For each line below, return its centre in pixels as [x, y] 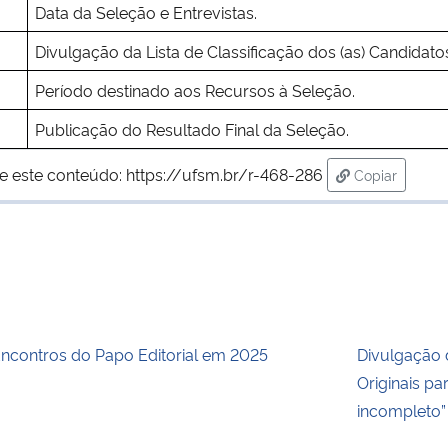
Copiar [375, 174]
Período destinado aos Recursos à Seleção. [194, 89]
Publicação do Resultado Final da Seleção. [191, 128]
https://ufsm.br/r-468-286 [224, 173]
